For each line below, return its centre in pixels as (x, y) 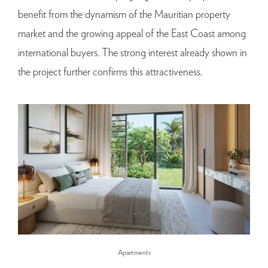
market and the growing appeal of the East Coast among (132, 34)
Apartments (134, 253)
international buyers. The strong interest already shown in (133, 53)
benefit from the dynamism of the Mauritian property (124, 15)
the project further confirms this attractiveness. (110, 72)
